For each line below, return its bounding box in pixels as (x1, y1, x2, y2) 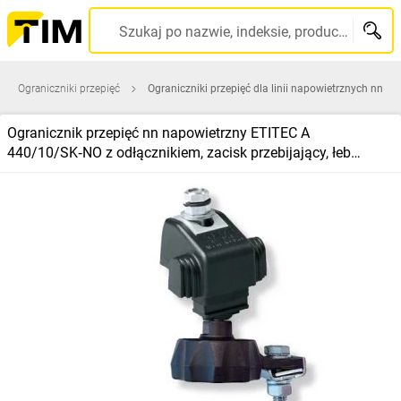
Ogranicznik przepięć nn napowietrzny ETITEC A (7, 124, 310, 141)
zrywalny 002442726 (7, 164, 140, 181)
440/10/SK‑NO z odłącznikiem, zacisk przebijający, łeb (7, 144, 351, 161)
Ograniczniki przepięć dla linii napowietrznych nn (148, 82, 383, 95)
